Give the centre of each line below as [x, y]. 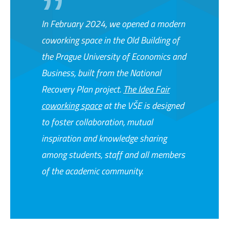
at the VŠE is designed [143, 105]
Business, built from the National [101, 73]
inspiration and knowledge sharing [104, 138]
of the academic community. [92, 171]
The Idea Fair [146, 89]
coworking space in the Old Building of [110, 40]
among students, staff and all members [113, 154]
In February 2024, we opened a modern [113, 24]
